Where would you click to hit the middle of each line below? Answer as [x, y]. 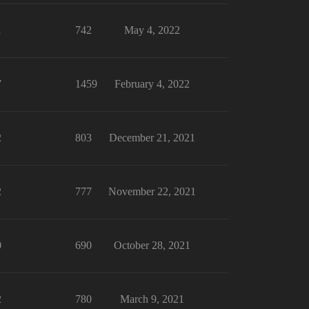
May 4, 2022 [152, 30]
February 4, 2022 [152, 84]
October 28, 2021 [152, 245]
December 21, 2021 [152, 138]
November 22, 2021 [152, 191]
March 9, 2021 [152, 299]
